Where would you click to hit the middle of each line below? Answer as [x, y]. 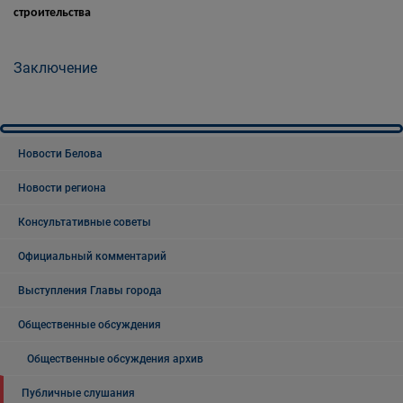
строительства [52, 13]
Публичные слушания [78, 393]
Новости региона [62, 188]
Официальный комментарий [92, 256]
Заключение [55, 67]
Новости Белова [60, 153]
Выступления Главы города [90, 290]
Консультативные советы [85, 222]
